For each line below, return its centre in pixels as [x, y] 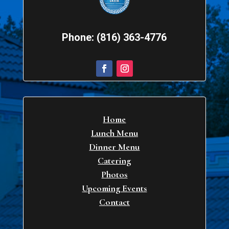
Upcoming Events [114, 188]
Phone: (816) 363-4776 [114, 37]
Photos [114, 174]
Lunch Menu [114, 133]
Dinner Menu [114, 146]
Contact [114, 202]
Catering [114, 160]
